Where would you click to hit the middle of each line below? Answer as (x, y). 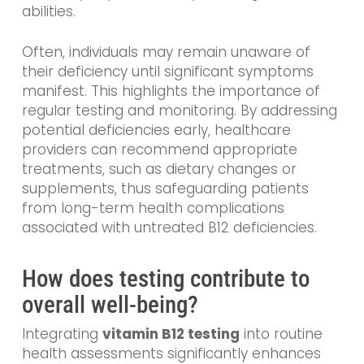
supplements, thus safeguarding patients (165, 188)
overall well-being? (110, 305)
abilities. (48, 12)
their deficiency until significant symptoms (167, 71)
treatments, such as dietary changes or (159, 169)
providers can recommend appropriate (159, 149)
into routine (281, 334)
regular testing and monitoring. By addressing (179, 110)
